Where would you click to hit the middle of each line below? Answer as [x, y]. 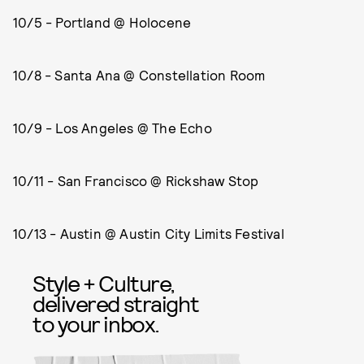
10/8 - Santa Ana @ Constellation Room [139, 75]
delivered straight [116, 303]
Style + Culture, [104, 283]
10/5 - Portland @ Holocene [102, 22]
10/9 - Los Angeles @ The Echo [113, 128]
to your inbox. [96, 323]
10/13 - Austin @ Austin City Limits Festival [149, 233]
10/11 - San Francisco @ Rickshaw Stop [136, 180]
